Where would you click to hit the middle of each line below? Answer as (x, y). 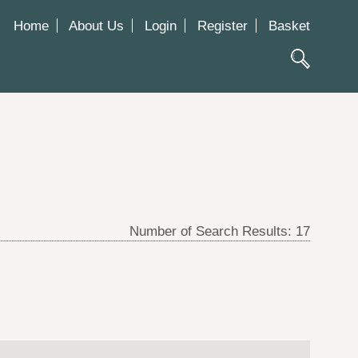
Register (223, 26)
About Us (96, 26)
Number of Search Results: (213, 231)
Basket (289, 26)
